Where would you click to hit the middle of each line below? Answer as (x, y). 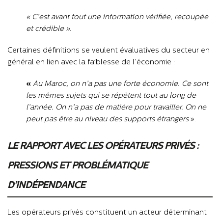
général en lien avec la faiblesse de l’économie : (91, 62)
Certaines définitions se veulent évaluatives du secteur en (109, 51)
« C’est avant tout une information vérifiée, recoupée (117, 17)
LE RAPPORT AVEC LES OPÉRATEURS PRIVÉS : (103, 146)
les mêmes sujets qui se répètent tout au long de (111, 96)
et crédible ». (49, 29)
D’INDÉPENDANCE (47, 185)
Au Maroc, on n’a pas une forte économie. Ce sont (120, 84)
